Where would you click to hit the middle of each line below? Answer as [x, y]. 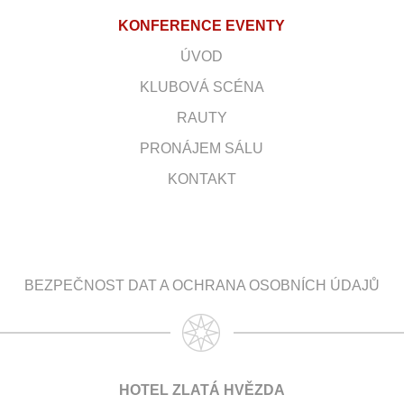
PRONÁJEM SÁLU [202, 148]
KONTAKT [202, 179]
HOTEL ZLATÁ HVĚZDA [202, 390]
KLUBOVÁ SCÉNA [202, 87]
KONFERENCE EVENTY [202, 25]
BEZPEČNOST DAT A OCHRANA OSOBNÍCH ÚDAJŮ [202, 285]
